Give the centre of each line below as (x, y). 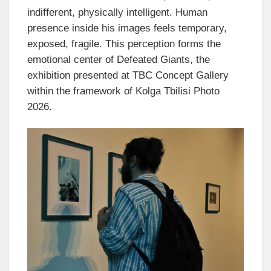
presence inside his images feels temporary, (127, 28)
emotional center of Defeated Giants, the (119, 59)
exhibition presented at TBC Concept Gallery (128, 75)
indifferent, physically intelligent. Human (117, 12)
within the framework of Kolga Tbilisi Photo (123, 91)
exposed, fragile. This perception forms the (124, 44)
